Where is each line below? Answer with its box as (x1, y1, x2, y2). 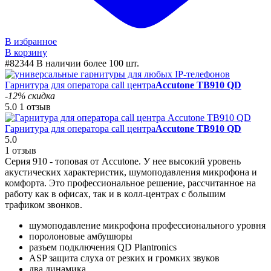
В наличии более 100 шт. (36, 57, 139, 68)
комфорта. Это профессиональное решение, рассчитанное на (5, 177, 256, 188)
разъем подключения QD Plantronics (29, 241, 177, 252)
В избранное (5, 36, 57, 47)
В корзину (5, 47, 47, 57)
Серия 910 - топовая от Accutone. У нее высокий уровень (5, 155, 241, 166)
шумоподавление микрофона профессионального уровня (29, 220, 266, 230)
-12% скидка (5, 90, 55, 101)
